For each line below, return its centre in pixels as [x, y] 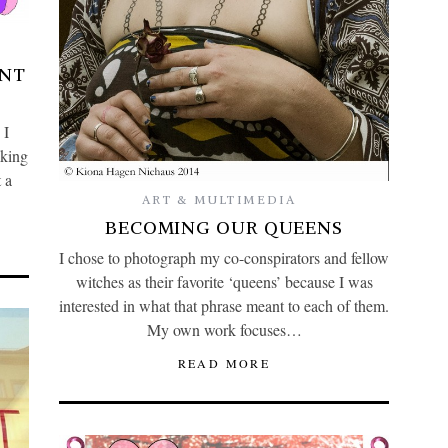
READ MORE [224, 363]
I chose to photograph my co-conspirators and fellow [224, 258]
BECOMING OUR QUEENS [224, 228]
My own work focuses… [224, 330]
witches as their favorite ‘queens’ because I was [224, 282]
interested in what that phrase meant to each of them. [224, 306]
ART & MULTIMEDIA [219, 200]
